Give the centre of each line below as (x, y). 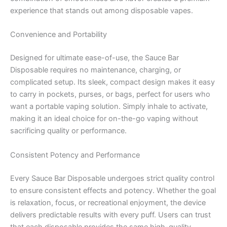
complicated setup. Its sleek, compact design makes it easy (112, 82)
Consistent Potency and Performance (75, 155)
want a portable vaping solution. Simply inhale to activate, (109, 107)
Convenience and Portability (59, 35)
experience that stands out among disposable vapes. (102, 11)
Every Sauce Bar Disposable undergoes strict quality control (112, 178)
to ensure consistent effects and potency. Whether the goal (113, 190)
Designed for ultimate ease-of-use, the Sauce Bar (94, 58)
